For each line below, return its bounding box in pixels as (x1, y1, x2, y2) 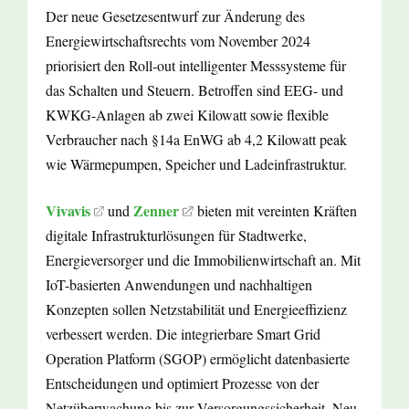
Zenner (133, 200, 180, 222)
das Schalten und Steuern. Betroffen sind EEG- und (46, 80, 343, 100)
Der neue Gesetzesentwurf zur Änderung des (46, 6, 305, 26)
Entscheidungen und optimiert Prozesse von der (46, 373, 319, 393)
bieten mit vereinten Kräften (193, 201, 357, 221)
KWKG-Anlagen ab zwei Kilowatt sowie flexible (46, 105, 329, 125)
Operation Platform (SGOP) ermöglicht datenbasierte (46, 349, 350, 369)
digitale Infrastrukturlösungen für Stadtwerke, (46, 225, 307, 246)
